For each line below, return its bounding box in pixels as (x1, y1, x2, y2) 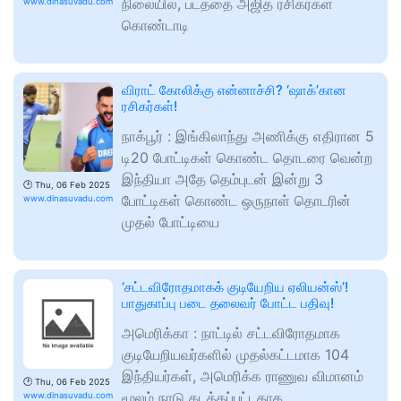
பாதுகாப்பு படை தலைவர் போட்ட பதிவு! (122, 294, 334, 312)
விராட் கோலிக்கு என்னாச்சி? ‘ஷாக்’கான (122, 81, 346, 99)
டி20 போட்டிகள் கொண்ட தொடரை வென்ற (122, 149, 372, 167)
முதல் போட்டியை (122, 213, 219, 232)
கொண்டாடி (122, 16, 189, 35)
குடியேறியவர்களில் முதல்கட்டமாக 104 (122, 346, 349, 364)
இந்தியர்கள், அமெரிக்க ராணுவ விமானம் (122, 367, 363, 386)
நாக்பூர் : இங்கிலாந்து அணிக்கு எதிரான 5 (122, 127, 374, 146)
